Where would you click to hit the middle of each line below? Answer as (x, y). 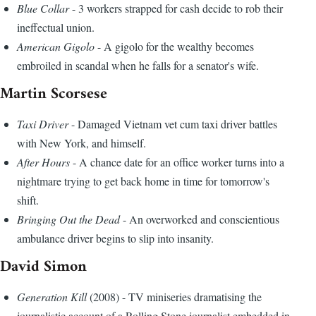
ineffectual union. (56, 28)
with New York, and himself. (81, 143)
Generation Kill (53, 297)
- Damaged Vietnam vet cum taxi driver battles (173, 124)
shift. (28, 200)
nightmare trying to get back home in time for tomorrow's (143, 181)
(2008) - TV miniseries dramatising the (176, 297)
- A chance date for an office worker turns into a (177, 162)
